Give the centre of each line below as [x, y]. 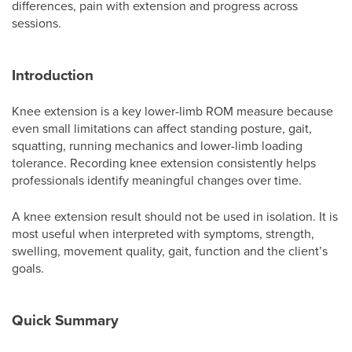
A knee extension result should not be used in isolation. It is [175, 216]
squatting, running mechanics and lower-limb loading [157, 145]
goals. [28, 268]
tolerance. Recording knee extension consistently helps [164, 163]
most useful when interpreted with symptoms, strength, [163, 233]
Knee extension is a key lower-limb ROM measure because [172, 111]
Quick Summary [65, 320]
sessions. [37, 23]
